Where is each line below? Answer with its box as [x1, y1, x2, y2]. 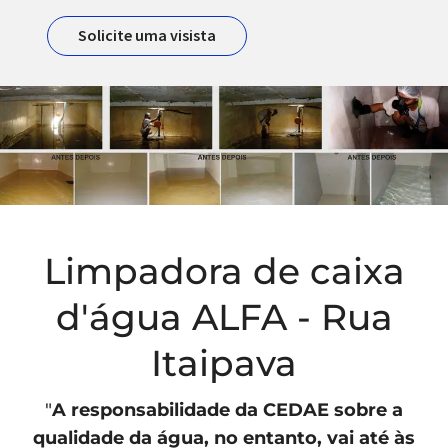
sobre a [329, 399, 403, 422]
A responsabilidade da [52, 399, 263, 422]
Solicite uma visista [78, 25, 216, 46]
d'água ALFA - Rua [55, 295, 393, 340]
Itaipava [151, 341, 297, 386]
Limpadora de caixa [43, 249, 405, 294]
